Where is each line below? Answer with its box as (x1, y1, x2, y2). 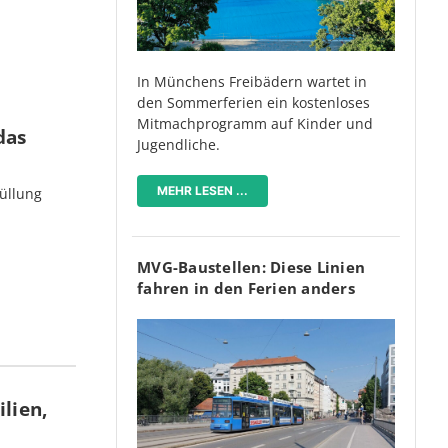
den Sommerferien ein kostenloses (137, 92, 370, 112)
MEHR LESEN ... (157, 182, 248, 198)
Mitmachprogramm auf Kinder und (137, 113, 373, 133)
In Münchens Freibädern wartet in (137, 71, 367, 91)
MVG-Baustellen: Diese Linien (137, 256, 365, 277)
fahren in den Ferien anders (137, 277, 355, 298)
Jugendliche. (137, 134, 220, 154)
